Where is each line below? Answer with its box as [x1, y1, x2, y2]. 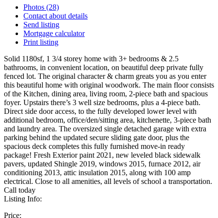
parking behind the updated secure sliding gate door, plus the [4, 133, 189, 142]
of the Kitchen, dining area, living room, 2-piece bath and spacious [4, 89, 208, 98]
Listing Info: [4, 194, 42, 203]
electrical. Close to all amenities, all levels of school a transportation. [4, 177, 212, 185]
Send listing [23, 20, 59, 29]
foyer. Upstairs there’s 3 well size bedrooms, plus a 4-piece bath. [4, 98, 200, 107]
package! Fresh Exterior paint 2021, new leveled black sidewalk [4, 150, 200, 159]
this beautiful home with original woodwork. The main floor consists [4, 80, 214, 89]
